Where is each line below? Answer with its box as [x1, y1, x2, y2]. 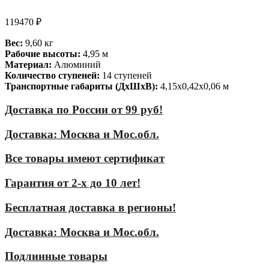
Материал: [5, 59, 52, 70]
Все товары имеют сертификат [5, 152, 165, 165]
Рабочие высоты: [5, 49, 80, 59]
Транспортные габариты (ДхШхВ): [5, 81, 158, 92]
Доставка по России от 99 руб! [5, 103, 163, 116]
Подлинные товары [5, 250, 107, 263]
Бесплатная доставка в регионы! [5, 201, 176, 214]
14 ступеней [100, 70, 152, 81]
